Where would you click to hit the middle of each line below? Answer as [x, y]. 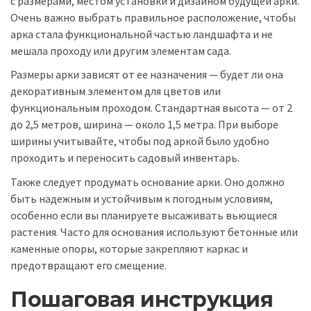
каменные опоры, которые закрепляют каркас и [129, 248]
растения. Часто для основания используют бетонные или [154, 232]
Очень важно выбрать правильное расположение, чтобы [153, 17]
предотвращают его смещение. [89, 265]
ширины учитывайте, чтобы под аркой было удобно [140, 141]
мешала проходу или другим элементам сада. [121, 50]
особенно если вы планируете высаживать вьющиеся [144, 215]
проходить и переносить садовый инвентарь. [125, 158]
